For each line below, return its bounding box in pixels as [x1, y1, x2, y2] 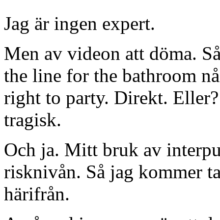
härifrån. [4, 183, 70, 204]
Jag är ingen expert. [4, 12, 155, 34]
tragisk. [4, 109, 61, 130]
